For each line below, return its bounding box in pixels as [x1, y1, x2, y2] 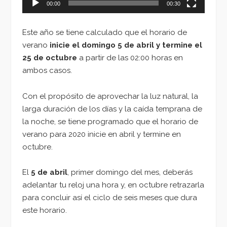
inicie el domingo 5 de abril [50, 40, 154, 50]
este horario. [22, 206, 67, 215]
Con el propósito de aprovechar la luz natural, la [22, 91, 198, 101]
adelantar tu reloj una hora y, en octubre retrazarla [22, 180, 204, 190]
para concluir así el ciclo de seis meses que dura [22, 193, 197, 203]
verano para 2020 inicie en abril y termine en [22, 129, 181, 139]
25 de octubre [22, 53, 77, 62]
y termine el [156, 40, 202, 50]
